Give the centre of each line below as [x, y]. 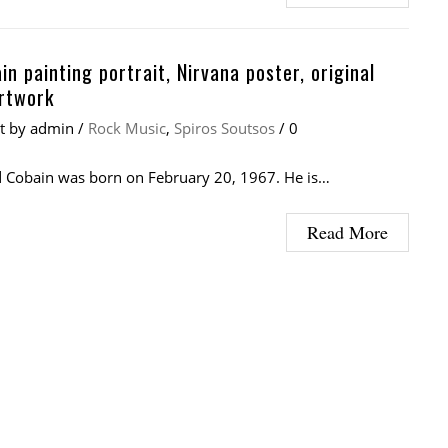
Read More [347, 231]
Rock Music [127, 127]
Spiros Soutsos [224, 127]
